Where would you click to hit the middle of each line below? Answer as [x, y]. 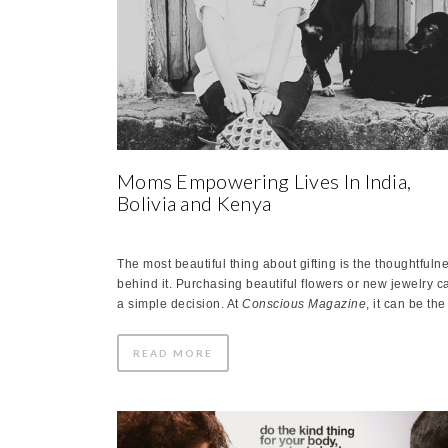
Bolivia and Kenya [194, 202]
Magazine [337, 303]
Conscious [273, 303]
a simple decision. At [179, 303]
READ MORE [173, 352]
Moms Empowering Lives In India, [264, 180]
